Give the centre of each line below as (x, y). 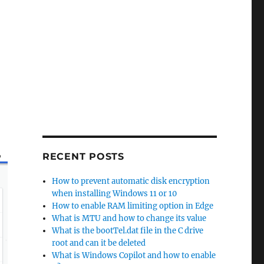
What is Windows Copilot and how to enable (134, 255)
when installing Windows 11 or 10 (115, 194)
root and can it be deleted (99, 243)
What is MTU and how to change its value (129, 218)
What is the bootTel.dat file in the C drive (128, 231)
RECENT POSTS (83, 156)
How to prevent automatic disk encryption (131, 181)
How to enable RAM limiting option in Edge (133, 206)
